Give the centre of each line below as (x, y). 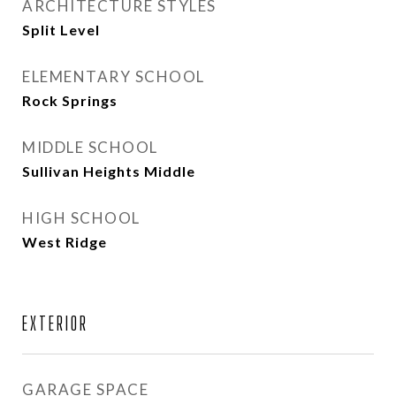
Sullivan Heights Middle (109, 171)
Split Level (61, 30)
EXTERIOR (55, 323)
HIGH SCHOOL (81, 218)
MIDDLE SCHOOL (90, 147)
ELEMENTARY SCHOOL (114, 76)
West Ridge (65, 242)
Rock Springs (70, 100)
